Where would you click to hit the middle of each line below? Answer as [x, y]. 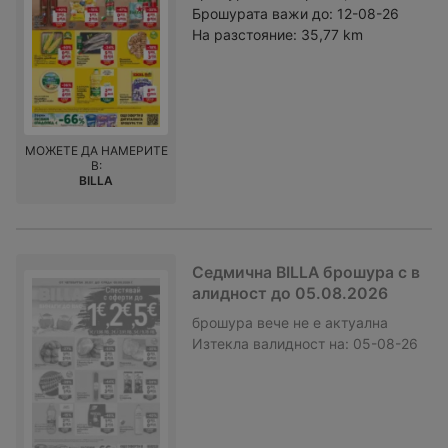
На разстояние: [244, 35]
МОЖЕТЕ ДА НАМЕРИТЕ [96, 151]
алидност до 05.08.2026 [290, 294]
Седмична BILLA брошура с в [306, 273]
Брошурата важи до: [262, 14]
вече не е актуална [322, 323]
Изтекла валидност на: [270, 344]
